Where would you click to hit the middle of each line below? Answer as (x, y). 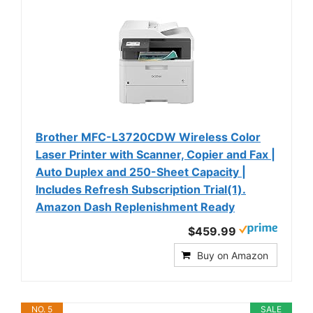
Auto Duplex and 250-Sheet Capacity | (141, 172)
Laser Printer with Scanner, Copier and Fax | (155, 155)
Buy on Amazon (233, 256)
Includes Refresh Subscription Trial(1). (141, 190)
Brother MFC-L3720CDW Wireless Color (148, 137)
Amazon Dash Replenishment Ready (135, 207)
